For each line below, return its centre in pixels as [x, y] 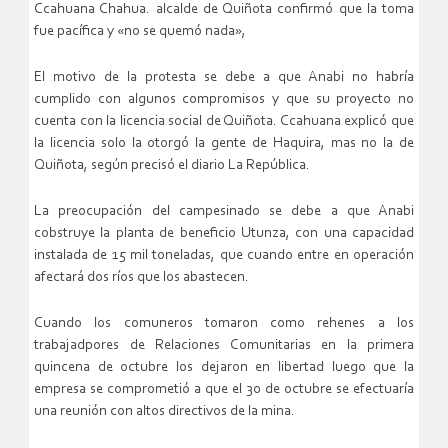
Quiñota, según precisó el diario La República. [173, 165]
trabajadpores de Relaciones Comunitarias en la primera [224, 345]
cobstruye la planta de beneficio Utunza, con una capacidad [224, 233]
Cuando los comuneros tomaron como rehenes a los [224, 323]
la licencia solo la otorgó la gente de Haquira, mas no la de [224, 143]
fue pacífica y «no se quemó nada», [140, 31]
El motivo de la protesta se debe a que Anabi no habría [224, 77]
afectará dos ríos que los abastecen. [141, 277]
